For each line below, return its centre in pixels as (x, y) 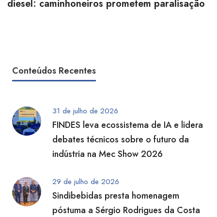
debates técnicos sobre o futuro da (121, 140)
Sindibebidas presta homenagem (116, 196)
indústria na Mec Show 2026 (108, 154)
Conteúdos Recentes (54, 71)
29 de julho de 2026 (86, 182)
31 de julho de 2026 (85, 111)
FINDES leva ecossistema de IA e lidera (128, 125)
